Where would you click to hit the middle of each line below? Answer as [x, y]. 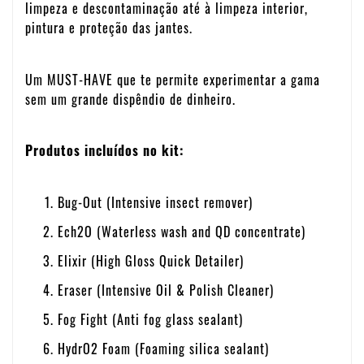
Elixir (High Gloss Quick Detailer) [151, 260]
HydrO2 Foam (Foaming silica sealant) [163, 348]
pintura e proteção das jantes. [109, 27]
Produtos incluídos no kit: [104, 151]
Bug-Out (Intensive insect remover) [155, 202]
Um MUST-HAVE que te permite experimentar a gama [173, 79]
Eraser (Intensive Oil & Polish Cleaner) [166, 290]
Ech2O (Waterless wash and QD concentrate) [182, 231]
